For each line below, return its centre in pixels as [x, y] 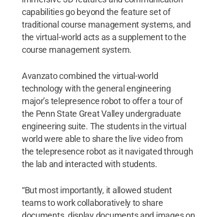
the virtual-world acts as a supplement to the [104, 37]
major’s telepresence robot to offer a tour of [102, 101]
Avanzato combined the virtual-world [90, 76]
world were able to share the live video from [102, 139]
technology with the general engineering [96, 89]
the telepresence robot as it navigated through [107, 152]
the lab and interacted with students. [89, 164]
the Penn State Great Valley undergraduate [101, 114]
